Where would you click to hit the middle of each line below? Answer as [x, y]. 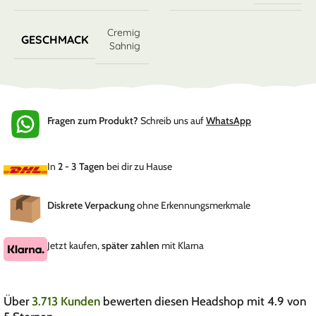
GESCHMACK [55, 39]
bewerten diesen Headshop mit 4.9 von [205, 301]
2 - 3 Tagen [81, 166]
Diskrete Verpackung [91, 205]
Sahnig [125, 46]
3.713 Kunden [67, 301]
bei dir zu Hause [138, 166]
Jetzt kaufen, [74, 246]
